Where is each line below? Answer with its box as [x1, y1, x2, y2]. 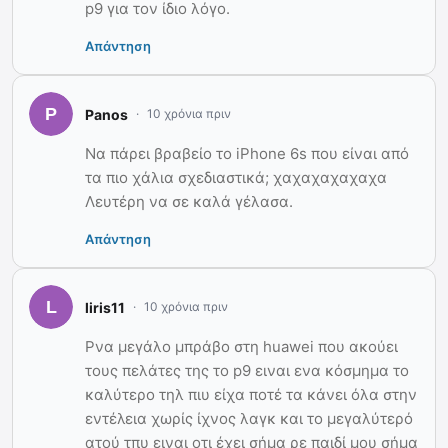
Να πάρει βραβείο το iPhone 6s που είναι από [85, 144, 409, 164]
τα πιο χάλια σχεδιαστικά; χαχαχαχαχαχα [85, 168, 387, 188]
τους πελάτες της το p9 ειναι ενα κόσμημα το [85, 361, 409, 381]
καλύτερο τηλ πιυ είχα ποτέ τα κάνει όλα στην [85, 385, 417, 405]
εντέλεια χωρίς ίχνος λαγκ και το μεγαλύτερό [85, 409, 413, 429]
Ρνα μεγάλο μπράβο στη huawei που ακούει [85, 337, 398, 357]
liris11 [85, 298, 125, 316]
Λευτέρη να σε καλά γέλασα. [85, 192, 293, 212]
